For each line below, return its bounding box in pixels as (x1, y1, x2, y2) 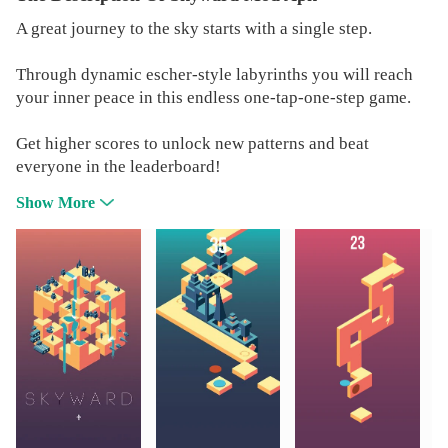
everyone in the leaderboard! (15, 157, 221, 177)
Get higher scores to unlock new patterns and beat (15, 134, 369, 154)
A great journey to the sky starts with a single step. (15, 19, 372, 39)
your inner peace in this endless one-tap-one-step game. (15, 88, 411, 108)
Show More (15, 194, 95, 212)
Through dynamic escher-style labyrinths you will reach (15, 65, 413, 85)
